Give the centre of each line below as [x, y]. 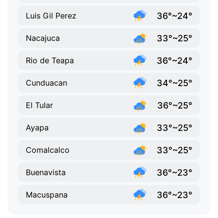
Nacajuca [43, 38]
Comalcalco [48, 150]
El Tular [39, 105]
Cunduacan [46, 83]
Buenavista [46, 173]
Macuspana [47, 195]
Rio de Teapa [50, 61]
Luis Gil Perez [51, 16]
